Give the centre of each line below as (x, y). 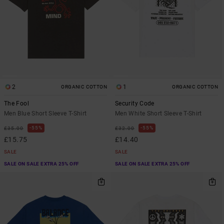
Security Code (135, 103)
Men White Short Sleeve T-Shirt (158, 113)
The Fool (16, 103)
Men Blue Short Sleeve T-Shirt (45, 113)
